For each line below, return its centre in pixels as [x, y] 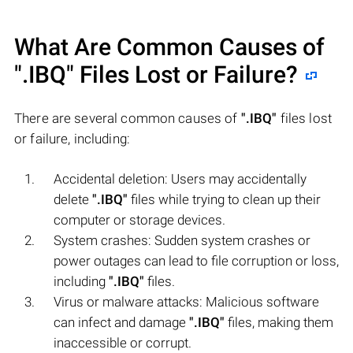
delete [73, 199]
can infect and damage [121, 322]
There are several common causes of [128, 118]
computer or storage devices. [139, 219]
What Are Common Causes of [169, 46]
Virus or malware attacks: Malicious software [186, 301]
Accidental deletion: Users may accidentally [180, 178]
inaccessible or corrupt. [123, 342]
